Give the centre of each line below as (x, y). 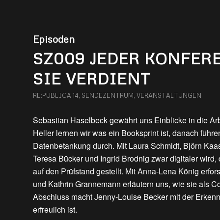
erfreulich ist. (55, 209)
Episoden (54, 39)
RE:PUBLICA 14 (56, 95)
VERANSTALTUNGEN (169, 95)
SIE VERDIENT (92, 78)
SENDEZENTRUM (108, 95)
